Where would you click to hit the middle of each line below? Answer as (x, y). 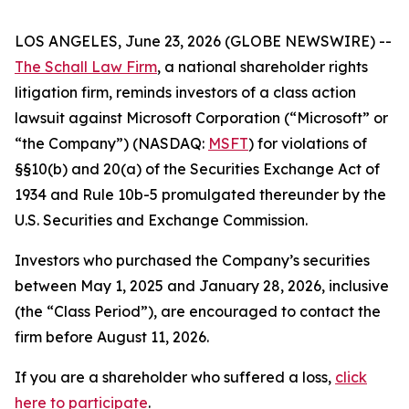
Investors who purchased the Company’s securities (192, 260)
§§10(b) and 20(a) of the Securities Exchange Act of (197, 169)
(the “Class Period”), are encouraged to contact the (198, 311)
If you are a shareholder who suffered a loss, (175, 377)
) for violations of (308, 143)
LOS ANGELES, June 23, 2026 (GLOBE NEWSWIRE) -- (203, 41)
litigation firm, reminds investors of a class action (185, 92)
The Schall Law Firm (86, 67)
